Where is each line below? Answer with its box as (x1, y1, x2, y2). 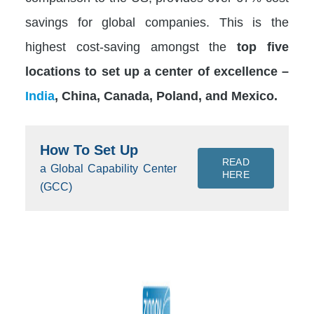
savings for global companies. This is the (25, 14, 289, 29)
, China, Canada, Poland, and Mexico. (55, 88, 278, 103)
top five (237, 39, 289, 54)
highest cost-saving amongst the (25, 39, 238, 54)
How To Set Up (40, 142, 138, 158)
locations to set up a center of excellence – (25, 63, 289, 78)
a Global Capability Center (40, 162, 177, 175)
